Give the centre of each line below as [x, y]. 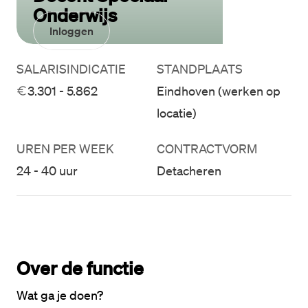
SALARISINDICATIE [71, 69]
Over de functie [80, 267]
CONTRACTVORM [207, 148]
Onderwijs [75, 14]
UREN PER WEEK [65, 148]
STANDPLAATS [200, 69]
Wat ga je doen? [60, 295]
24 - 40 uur [47, 170]
